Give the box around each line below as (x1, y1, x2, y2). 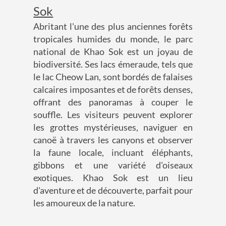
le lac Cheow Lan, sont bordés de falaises (33, 71, 193, 83)
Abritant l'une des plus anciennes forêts (33, 21, 193, 32)
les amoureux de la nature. (33, 197, 136, 209)
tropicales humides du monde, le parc (33, 33, 193, 45)
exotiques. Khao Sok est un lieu (33, 172, 193, 184)
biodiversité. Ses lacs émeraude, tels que (33, 59, 193, 70)
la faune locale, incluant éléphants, (33, 147, 193, 158)
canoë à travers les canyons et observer (33, 134, 193, 146)
